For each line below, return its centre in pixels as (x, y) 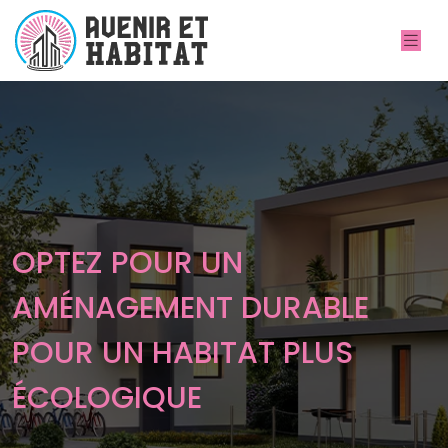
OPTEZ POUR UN (127, 262)
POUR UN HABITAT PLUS (182, 352)
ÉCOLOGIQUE (107, 397)
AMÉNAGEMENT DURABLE (190, 307)
